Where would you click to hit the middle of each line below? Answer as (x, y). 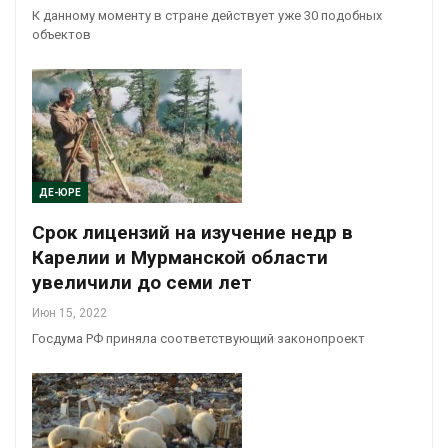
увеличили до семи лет (142, 283)
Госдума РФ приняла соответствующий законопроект (198, 339)
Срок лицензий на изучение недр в (192, 233)
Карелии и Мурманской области (180, 258)
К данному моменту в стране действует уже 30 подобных (207, 15)
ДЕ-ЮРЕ (60, 193)
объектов (61, 34)
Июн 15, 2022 (69, 313)
